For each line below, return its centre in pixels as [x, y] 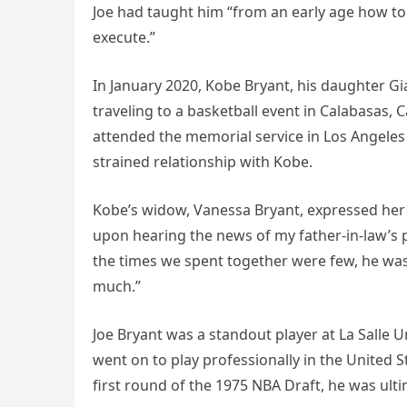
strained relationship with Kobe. [203, 162]
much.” [117, 287]
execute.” [124, 38]
